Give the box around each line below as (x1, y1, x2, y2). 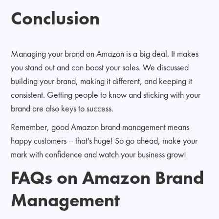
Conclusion (11, 6, 100, 30)
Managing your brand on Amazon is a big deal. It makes (11, 47, 199, 59)
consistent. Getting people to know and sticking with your (11, 88, 201, 100)
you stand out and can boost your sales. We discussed (11, 61, 189, 73)
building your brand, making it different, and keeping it (11, 75, 193, 87)
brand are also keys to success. (11, 102, 114, 114)
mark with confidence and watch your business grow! (11, 148, 187, 160)
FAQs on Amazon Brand (11, 165, 204, 189)
